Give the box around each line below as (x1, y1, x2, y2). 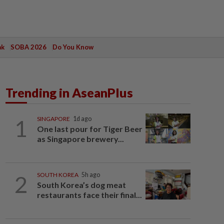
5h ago (81, 171, 100, 178)
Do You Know (52, 43, 93, 51)
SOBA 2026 (10, 43, 46, 51)
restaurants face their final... (36, 190, 142, 199)
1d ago (72, 115, 91, 122)
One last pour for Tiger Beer (36, 124, 142, 133)
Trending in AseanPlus (5, 85, 133, 100)
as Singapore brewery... (36, 134, 124, 143)
